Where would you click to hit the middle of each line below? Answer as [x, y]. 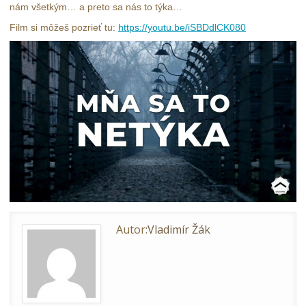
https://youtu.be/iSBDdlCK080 [182, 28]
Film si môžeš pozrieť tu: [64, 28]
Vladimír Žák [179, 230]
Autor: [132, 230]
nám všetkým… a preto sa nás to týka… [96, 7]
